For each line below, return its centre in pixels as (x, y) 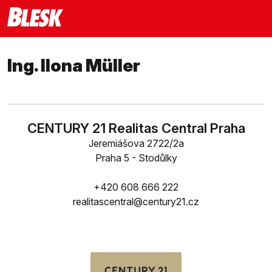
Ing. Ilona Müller (74, 65)
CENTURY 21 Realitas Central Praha (136, 128)
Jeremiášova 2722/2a (136, 143)
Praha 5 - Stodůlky (136, 158)
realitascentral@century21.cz (136, 202)
